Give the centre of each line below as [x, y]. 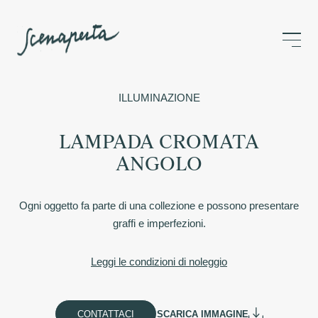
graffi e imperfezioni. [159, 223]
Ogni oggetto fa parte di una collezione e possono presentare [159, 205]
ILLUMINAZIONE [159, 97]
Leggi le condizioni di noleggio [159, 262]
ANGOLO [159, 164]
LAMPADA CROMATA [159, 142]
